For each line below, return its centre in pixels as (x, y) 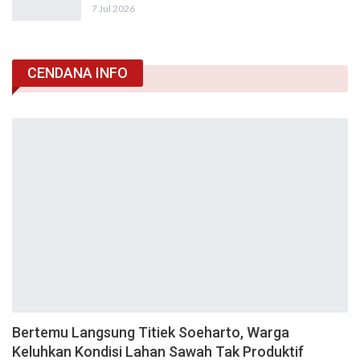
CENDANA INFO (78, 73)
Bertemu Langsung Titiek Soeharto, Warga (151, 333)
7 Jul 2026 (113, 8)
